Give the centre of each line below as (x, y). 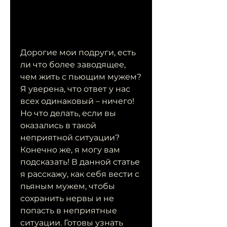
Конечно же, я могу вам (70, 150)
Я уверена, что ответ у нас (75, 89)
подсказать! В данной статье (80, 162)
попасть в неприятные (69, 211)
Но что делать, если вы (68, 113)
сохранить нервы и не (67, 199)
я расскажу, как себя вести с (80, 174)
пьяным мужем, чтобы (68, 186)
